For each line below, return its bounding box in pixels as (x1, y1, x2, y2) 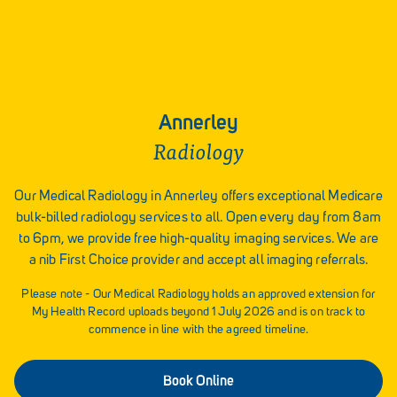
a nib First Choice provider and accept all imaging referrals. (28, 253, 369, 269)
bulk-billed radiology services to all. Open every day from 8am (16, 211, 381, 226)
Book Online (163, 372, 234, 390)
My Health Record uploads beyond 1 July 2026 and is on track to (31, 306, 366, 319)
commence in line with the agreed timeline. (88, 323, 309, 337)
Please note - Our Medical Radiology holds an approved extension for (21, 288, 376, 301)
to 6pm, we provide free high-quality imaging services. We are (18, 232, 379, 247)
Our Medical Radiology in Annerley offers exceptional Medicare (14, 190, 383, 205)
